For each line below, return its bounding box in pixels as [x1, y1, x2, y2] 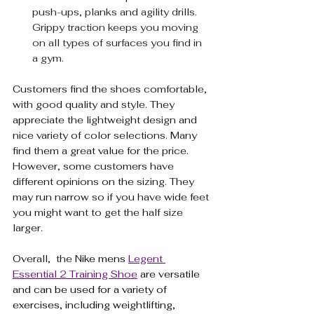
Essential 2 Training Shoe [13, 267, 137, 280]
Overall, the [13, 252, 75, 265]
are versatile [137, 267, 203, 280]
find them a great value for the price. [13, 144, 191, 157]
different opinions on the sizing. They [13, 175, 197, 188]
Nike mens [75, 252, 128, 265]
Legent [128, 252, 165, 265]
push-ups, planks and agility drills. [32, 5, 200, 18]
